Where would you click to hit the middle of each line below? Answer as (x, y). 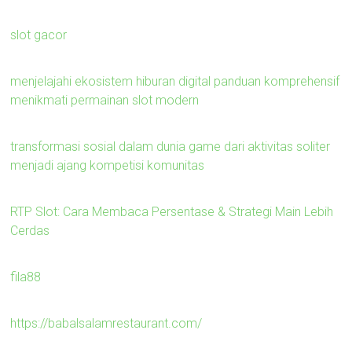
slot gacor (39, 35)
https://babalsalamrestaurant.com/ (106, 323)
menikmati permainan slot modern (105, 100)
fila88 (26, 277)
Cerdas (30, 230)
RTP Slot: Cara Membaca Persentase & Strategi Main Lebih (172, 211)
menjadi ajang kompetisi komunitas (108, 165)
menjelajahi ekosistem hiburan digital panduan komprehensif (175, 81)
